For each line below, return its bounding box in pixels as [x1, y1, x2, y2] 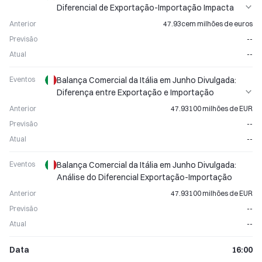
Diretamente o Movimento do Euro [57, 15, 187, 25]
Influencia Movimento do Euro [57, 99, 168, 110]
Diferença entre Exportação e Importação [57, 87, 214, 98]
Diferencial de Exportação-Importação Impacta [57, 2, 234, 13]
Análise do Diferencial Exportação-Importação [57, 172, 232, 182]
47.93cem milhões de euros [163, 19, 253, 28]
